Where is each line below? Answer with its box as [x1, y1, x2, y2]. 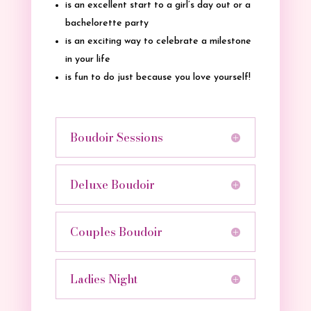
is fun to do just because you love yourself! [65, 72, 251, 83]
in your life [65, 53, 110, 65]
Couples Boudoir [69, 223, 162, 240]
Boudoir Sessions [69, 128, 163, 146]
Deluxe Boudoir [69, 176, 155, 193]
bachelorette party [65, 17, 149, 28]
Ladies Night [69, 270, 137, 287]
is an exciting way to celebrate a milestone [65, 35, 251, 47]
